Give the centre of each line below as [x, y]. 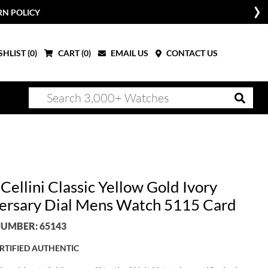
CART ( [70, 53]
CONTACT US [191, 53]
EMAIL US [129, 53]
